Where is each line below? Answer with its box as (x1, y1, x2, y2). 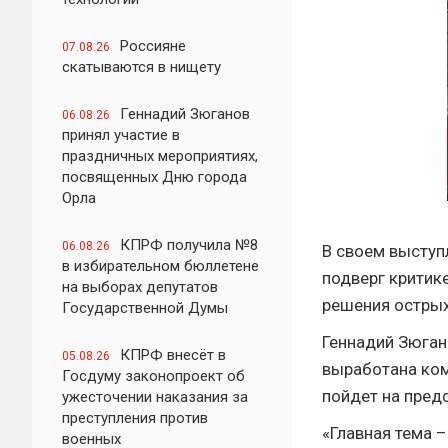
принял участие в (62, 126, 180, 144)
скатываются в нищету (62, 58, 221, 76)
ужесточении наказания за (62, 388, 248, 406)
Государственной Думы (62, 299, 228, 317)
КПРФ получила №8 (120, 236, 258, 254)
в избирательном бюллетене (62, 257, 259, 275)
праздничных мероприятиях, (62, 147, 258, 165)
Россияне (120, 37, 186, 55)
